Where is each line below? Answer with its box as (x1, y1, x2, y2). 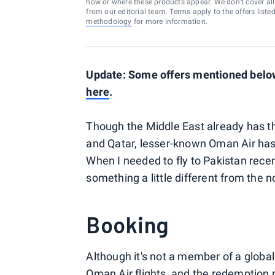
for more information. (131, 17, 207, 26)
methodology (86, 17, 132, 26)
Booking (86, 211, 169, 238)
